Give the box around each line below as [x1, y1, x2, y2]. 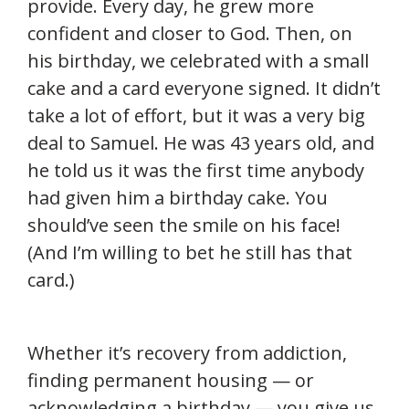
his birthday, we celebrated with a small [27, 48, 369, 74]
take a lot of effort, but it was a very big [27, 103, 365, 129]
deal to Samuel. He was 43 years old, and [27, 131, 374, 156]
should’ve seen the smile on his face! [27, 213, 341, 238]
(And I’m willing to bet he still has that [27, 240, 352, 266]
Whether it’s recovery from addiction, [27, 341, 347, 366]
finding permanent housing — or [27, 368, 314, 393]
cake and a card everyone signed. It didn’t [27, 76, 381, 101]
